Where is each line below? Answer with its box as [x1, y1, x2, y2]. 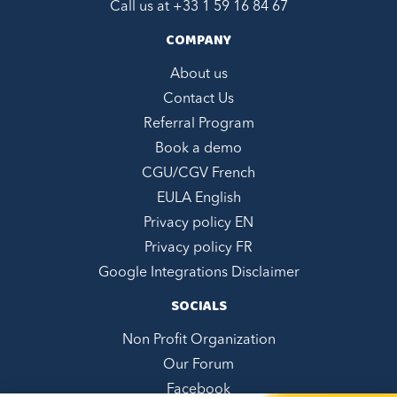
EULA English [156, 191, 241, 206]
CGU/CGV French [142, 166, 255, 181]
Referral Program [143, 116, 254, 131]
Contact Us [163, 91, 234, 106]
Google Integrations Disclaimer [97, 265, 300, 280]
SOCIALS [170, 294, 227, 318]
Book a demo [155, 141, 242, 156]
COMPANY [166, 28, 231, 52]
